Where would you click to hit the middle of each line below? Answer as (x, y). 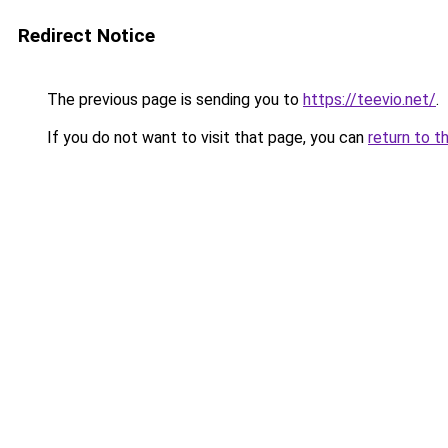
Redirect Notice (86, 35)
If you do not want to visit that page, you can (205, 137)
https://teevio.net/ (369, 99)
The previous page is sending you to (173, 99)
